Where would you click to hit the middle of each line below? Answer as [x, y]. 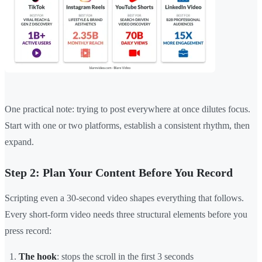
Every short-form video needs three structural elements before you [126, 215]
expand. [19, 142]
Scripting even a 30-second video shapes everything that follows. [124, 198]
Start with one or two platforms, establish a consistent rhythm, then [127, 126]
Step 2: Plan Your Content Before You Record [119, 173]
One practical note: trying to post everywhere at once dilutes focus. [127, 109]
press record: [28, 231]
